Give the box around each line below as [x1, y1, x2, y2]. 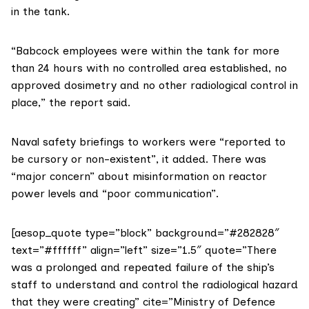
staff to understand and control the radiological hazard [11, 278, 298, 292]
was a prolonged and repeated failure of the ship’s [11, 261, 275, 275]
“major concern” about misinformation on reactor [11, 170, 267, 183]
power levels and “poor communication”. [11, 187, 219, 201]
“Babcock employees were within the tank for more [11, 44, 279, 58]
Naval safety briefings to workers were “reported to [11, 135, 286, 149]
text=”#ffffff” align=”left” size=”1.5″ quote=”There [11, 243, 277, 257]
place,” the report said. [11, 96, 130, 110]
